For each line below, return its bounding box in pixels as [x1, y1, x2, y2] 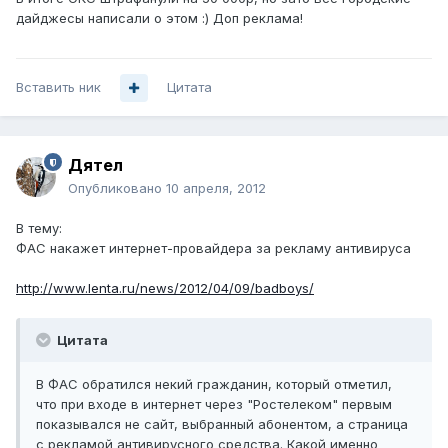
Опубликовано [68, 180, 166, 197]
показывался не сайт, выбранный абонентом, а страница [36, 416, 408, 433]
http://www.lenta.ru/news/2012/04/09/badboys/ [16, 280, 314, 297]
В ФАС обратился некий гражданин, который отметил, [36, 376, 392, 393]
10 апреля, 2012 [166, 180, 266, 197]
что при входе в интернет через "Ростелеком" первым [36, 396, 392, 413]
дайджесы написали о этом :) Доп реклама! [16, 10, 303, 27]
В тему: [16, 220, 62, 237]
